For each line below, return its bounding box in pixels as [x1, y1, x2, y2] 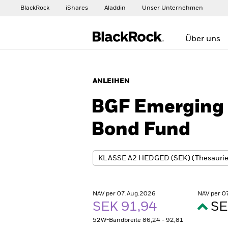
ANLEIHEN [93, 78, 130, 84]
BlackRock [20, 5, 49, 11]
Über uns [185, 35, 220, 43]
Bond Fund [91, 121, 190, 139]
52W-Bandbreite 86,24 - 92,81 [93, 217, 184, 223]
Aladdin [104, 5, 126, 11]
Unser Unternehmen [142, 5, 203, 11]
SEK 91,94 [93, 201, 160, 214]
